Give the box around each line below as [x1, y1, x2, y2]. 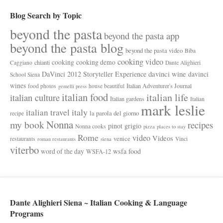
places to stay [157, 122, 186, 130]
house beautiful [89, 82, 124, 90]
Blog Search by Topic [10, 9, 82, 21]
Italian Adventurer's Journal [126, 81, 192, 90]
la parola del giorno [90, 108, 139, 117]
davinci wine [148, 68, 186, 79]
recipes [188, 118, 213, 131]
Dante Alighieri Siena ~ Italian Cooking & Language [10, 196, 187, 208]
